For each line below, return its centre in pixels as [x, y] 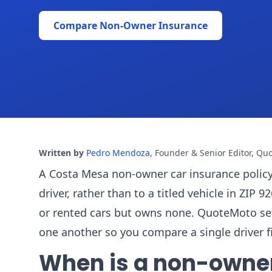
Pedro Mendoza [118, 153]
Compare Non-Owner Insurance [131, 25]
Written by [61, 153]
